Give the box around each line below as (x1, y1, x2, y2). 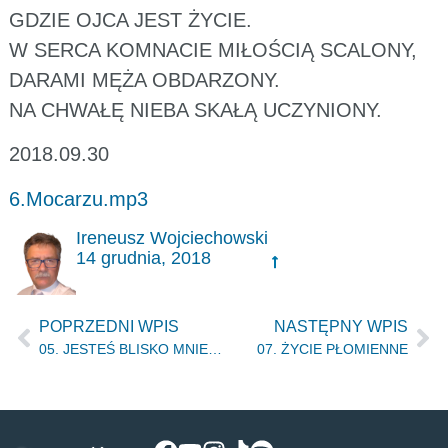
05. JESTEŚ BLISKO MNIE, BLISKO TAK (207, 341, 222, 358)
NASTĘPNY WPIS (274, 318, 409, 336)
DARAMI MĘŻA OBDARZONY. (8, 68, 280, 91)
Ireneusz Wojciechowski (76, 227, 269, 248)
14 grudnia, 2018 (76, 247, 212, 268)
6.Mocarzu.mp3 (8, 187, 148, 210)
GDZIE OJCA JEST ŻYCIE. (8, 8, 252, 31)
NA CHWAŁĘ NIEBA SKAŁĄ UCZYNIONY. (8, 98, 382, 121)
